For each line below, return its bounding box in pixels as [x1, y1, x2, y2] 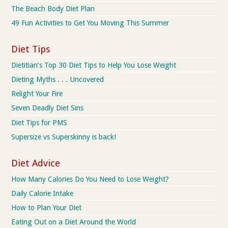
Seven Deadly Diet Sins [11, 104, 84, 112]
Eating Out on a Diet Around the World [11, 218, 136, 226]
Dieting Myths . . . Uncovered [11, 75, 104, 83]
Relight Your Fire [11, 90, 63, 98]
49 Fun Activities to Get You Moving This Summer [11, 18, 169, 27]
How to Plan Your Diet [11, 204, 82, 212]
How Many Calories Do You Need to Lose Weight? [11, 175, 169, 183]
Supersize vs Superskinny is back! [11, 132, 117, 141]
